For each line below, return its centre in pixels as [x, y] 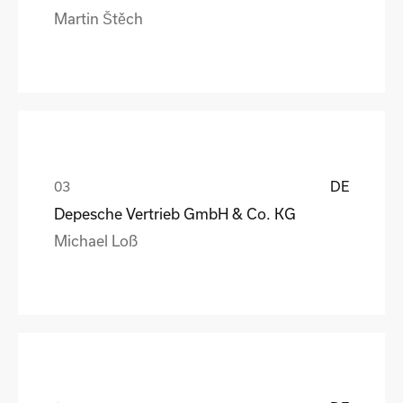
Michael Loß [96, 240]
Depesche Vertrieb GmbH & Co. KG [175, 213]
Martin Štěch [99, 18]
